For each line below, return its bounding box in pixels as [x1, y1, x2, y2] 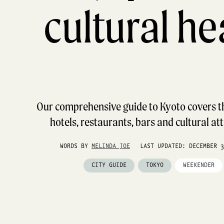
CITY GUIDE [91, 162, 126, 168]
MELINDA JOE [91, 143, 130, 149]
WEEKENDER [183, 162, 214, 168]
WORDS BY [60, 143, 91, 149]
